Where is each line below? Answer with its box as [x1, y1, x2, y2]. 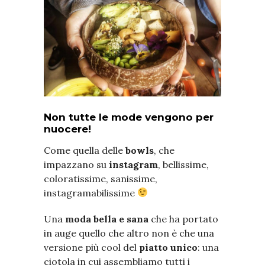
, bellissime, [158, 158, 209, 170]
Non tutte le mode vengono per [44, 111, 214, 123]
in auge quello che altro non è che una [44, 227, 214, 239]
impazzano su [44, 158, 109, 170]
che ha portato [148, 212, 218, 225]
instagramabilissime [44, 186, 137, 199]
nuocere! [44, 122, 91, 135]
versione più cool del [44, 241, 139, 253]
